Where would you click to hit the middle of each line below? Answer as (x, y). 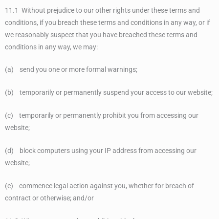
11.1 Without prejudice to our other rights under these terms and (102, 10)
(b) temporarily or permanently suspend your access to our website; (109, 93)
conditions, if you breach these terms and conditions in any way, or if (108, 22)
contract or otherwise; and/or (49, 198)
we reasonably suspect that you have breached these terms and (101, 34)
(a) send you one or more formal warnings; (71, 70)
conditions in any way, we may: (51, 47)
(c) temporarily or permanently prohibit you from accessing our (102, 116)
